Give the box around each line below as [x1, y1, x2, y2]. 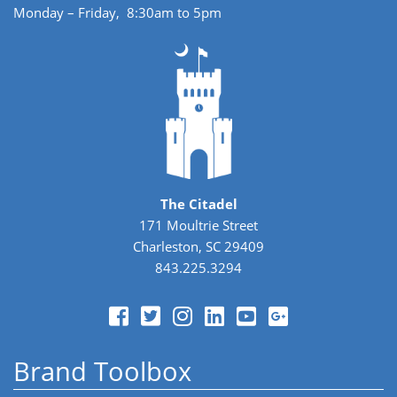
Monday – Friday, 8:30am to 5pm [13, 4, 222, 22]
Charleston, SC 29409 [133, 237, 264, 255]
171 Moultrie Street [139, 215, 258, 234]
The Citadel [160, 194, 237, 213]
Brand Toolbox [13, 354, 191, 388]
